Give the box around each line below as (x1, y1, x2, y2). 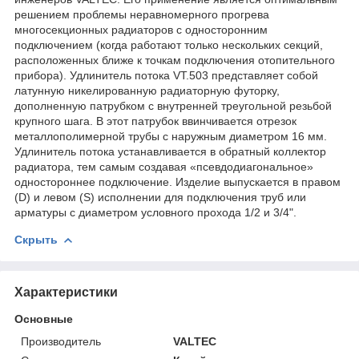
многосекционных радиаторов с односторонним (14, 22, 268, 36)
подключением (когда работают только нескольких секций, (14, 38, 323, 51)
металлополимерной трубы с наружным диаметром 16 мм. (14, 129, 327, 143)
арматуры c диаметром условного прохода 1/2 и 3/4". (14, 205, 296, 219)
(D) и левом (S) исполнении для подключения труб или (14, 190, 306, 204)
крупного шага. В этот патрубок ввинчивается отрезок (14, 114, 296, 127)
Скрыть (14, 232, 58, 246)
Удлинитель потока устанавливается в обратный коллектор (14, 144, 326, 158)
